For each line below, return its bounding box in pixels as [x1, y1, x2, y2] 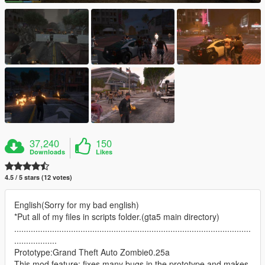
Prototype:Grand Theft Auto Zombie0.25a [14, 246, 170, 258]
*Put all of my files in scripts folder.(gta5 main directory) [14, 211, 219, 223]
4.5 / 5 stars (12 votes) [5, 173, 72, 182]
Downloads [30, 147, 66, 157]
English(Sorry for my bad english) [14, 199, 139, 211]
